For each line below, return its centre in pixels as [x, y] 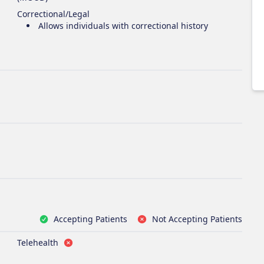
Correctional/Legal [54, 14]
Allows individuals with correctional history [123, 26]
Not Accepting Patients [197, 219]
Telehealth [38, 242]
